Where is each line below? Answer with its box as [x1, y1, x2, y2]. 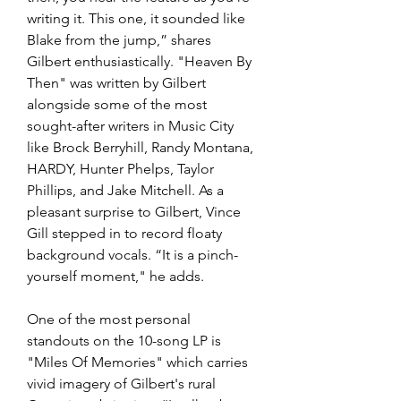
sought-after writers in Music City [27, 116, 237, 134]
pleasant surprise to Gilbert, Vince [27, 202, 244, 220]
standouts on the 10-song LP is [27, 331, 225, 349]
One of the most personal [27, 310, 194, 328]
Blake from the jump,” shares [27, 30, 215, 48]
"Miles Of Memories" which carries [27, 353, 252, 371]
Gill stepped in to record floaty [27, 224, 226, 242]
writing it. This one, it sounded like [27, 9, 249, 27]
